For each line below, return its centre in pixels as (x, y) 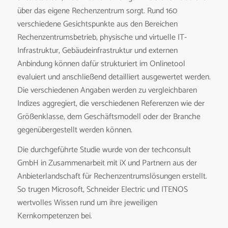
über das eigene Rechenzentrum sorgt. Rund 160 (97, 11)
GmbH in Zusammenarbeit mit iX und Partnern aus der (107, 163)
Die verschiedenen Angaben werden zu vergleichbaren (107, 90)
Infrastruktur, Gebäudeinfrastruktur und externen (97, 50)
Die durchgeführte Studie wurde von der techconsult (104, 150)
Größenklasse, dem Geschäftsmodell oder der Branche (109, 117)
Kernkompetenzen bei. (54, 216)
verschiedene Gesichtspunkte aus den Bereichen (97, 24)
